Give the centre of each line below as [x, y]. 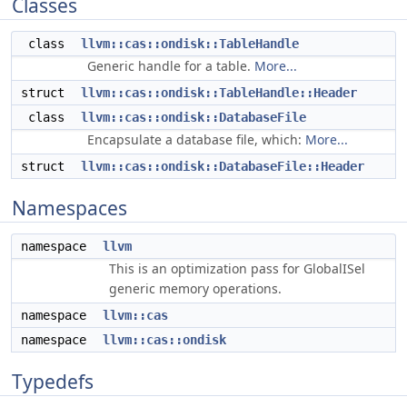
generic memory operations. [195, 288]
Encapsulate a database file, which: [196, 139]
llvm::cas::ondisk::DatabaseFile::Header [223, 166]
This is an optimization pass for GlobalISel [237, 268]
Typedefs [53, 382]
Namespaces [69, 208]
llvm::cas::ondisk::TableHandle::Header [219, 93]
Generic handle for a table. [171, 66]
